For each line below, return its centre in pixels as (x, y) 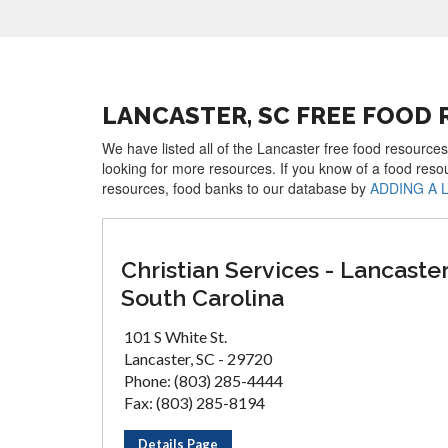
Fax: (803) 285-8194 (194, 402)
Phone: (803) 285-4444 (203, 380)
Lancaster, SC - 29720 (198, 358)
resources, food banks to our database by (236, 188)
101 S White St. (175, 336)
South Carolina (202, 297)
